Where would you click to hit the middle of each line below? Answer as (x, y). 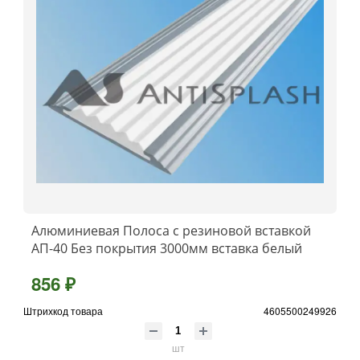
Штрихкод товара (63, 310)
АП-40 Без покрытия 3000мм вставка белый (167, 248)
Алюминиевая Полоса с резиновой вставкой (171, 230)
